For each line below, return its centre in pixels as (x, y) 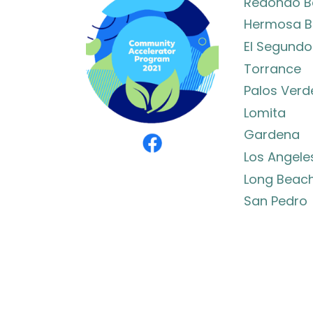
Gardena (271, 135)
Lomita (264, 112)
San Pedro (275, 201)
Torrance (272, 68)
